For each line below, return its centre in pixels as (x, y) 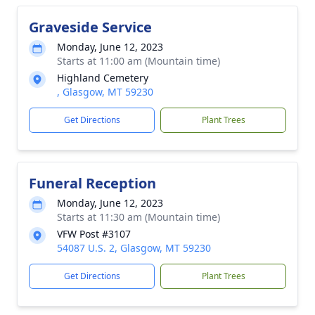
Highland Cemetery (103, 78)
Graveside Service (90, 27)
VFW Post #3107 (94, 234)
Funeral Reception (92, 183)
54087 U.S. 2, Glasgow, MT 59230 (134, 248)
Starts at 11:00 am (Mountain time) (139, 61)
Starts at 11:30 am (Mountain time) (139, 217)
